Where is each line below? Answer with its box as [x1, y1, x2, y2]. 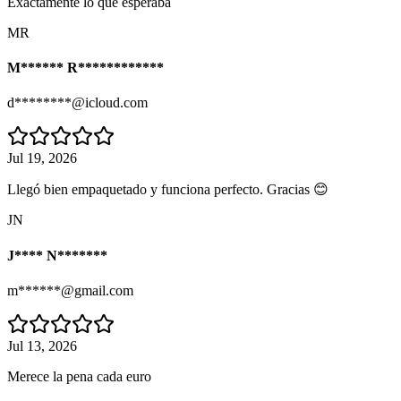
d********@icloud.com [7, 95, 148, 111]
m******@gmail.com [7, 283, 133, 298]
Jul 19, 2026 [7, 150, 77, 166]
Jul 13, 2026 [7, 338, 77, 354]
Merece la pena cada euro [7, 369, 151, 384]
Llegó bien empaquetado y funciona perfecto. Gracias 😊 [7, 182, 328, 198]
